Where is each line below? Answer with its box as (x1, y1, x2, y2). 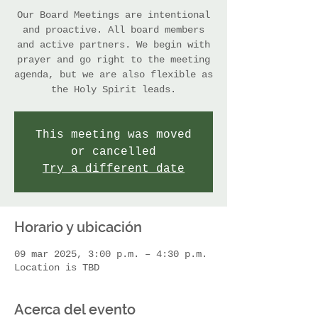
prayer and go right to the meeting (17, 54, 210, 65)
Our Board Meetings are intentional (17, 9, 210, 21)
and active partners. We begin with (17, 39, 210, 50)
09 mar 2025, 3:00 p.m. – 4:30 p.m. (14, 248, 207, 260)
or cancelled (71, 146, 156, 158)
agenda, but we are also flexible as (14, 69, 213, 80)
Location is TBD (14, 262, 99, 273)
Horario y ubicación (14, 219, 142, 236)
